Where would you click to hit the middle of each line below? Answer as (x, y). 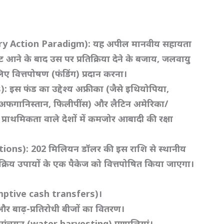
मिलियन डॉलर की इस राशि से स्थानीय (117, 149)
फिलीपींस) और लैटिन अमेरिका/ (111, 104)
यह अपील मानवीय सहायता (142, 44)
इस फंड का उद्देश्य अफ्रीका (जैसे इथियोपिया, (89, 89)
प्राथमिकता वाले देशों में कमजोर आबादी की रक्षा (87, 119)
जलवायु (176, 59)
